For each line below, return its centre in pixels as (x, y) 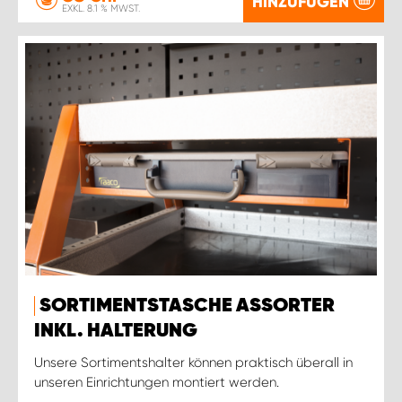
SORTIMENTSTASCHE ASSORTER (187, 306)
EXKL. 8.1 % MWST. (101, 9)
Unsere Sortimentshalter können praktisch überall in (193, 362)
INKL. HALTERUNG (116, 331)
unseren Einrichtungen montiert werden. (157, 382)
